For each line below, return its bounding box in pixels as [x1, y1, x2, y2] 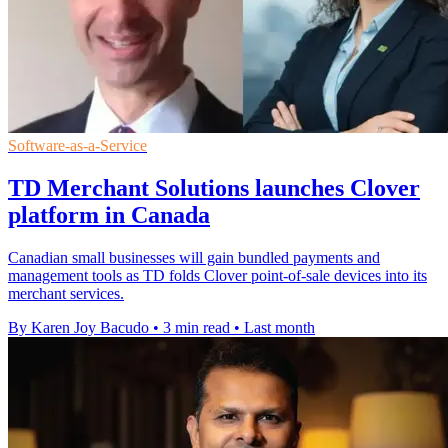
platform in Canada [8, 202, 210, 229]
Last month [244, 319, 315, 337]
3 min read [163, 319, 230, 337]
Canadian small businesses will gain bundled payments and [8, 249, 380, 267]
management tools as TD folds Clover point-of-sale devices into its [8, 267, 427, 285]
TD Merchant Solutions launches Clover [8, 175, 420, 202]
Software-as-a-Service [8, 137, 147, 155]
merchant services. [8, 285, 124, 303]
